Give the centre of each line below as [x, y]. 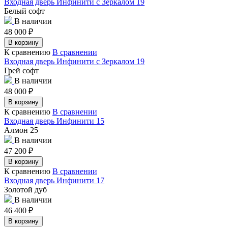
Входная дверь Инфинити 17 [54, 180]
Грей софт [21, 70]
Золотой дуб [25, 189]
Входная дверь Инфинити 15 [54, 121]
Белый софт [24, 11]
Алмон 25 [21, 130]
